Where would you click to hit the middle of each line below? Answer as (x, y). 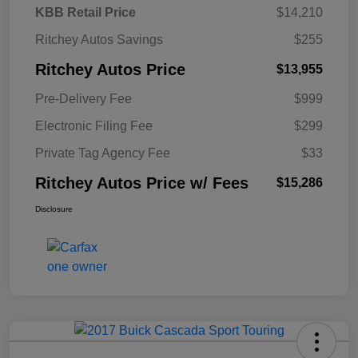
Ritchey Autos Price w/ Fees (142, 183)
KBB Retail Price (86, 13)
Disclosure (54, 209)
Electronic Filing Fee (94, 126)
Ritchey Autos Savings (99, 40)
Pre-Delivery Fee (84, 99)
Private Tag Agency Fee (103, 153)
